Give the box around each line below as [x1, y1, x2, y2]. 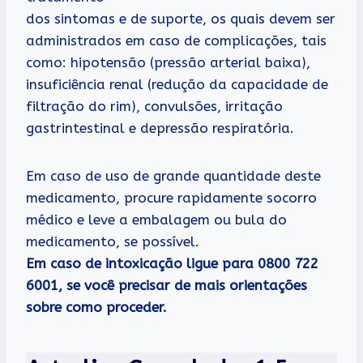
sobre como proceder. [26, 299, 167, 316]
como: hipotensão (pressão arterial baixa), [26, 54, 310, 71]
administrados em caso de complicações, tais [26, 32, 327, 49]
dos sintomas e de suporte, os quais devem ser [26, 11, 335, 28]
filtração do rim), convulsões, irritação [26, 98, 283, 115]
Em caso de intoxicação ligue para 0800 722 [26, 255, 318, 272]
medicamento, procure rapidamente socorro [26, 190, 317, 207]
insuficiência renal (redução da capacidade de [26, 76, 328, 93]
